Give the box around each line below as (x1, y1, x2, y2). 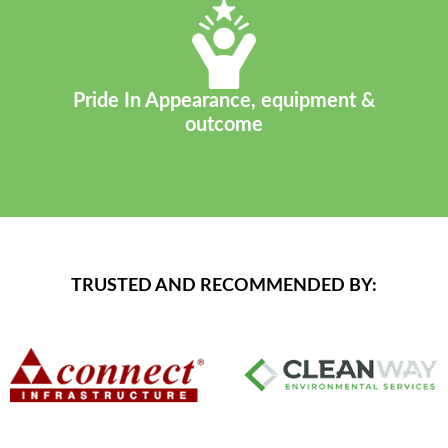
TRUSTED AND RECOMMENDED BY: (71, 276, 377, 295)
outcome (185, 114, 263, 135)
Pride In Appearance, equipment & (73, 90, 375, 111)
